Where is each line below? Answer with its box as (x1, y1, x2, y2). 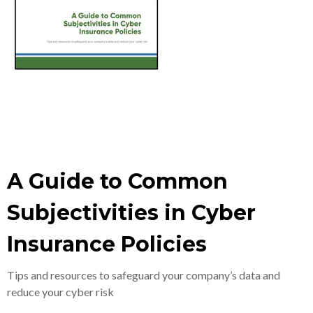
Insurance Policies (7, 231, 207, 257)
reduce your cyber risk (7, 285, 114, 298)
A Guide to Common (7, 168, 228, 194)
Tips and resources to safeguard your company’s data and (7, 268, 280, 282)
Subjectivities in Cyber (7, 200, 256, 226)
